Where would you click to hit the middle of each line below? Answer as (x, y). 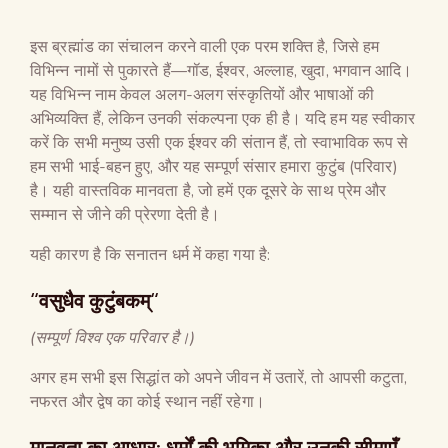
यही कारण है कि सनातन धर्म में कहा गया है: (150, 254)
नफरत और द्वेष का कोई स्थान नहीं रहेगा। (147, 401)
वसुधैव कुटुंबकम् (94, 300)
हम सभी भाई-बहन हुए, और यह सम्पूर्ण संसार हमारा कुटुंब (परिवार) (214, 166)
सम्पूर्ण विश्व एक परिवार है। (113, 337)
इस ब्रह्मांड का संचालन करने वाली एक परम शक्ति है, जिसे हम (205, 46)
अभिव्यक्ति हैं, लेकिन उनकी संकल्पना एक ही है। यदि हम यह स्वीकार (223, 118)
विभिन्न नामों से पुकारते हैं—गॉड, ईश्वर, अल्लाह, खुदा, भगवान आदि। (221, 70)
